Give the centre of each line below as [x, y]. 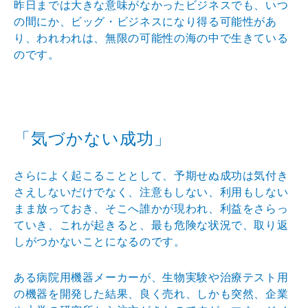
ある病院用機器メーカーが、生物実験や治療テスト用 [151, 277]
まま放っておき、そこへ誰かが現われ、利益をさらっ [151, 208]
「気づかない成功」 [92, 138]
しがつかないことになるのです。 [100, 241]
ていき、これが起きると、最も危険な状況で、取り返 [151, 225]
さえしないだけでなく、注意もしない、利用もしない [151, 192]
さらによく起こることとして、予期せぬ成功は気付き [151, 175]
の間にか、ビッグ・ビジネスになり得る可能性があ [145, 21]
